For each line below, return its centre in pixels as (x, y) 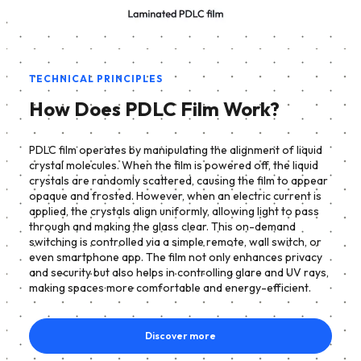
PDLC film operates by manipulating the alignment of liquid (176, 149)
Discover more (180, 335)
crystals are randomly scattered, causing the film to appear (178, 180)
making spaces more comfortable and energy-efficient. (170, 287)
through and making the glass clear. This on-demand (162, 226)
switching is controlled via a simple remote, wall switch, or (175, 241)
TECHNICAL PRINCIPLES (96, 78)
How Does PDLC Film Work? (154, 108)
